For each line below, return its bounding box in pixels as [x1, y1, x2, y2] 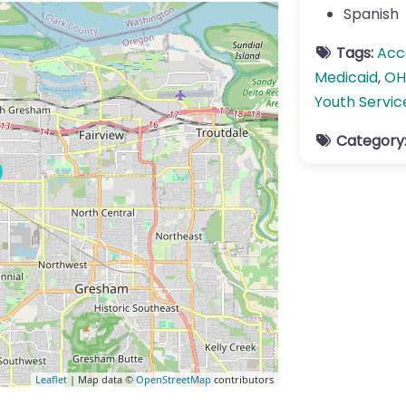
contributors [211, 372, 274, 386]
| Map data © [67, 372, 136, 386]
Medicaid [314, 67, 378, 88]
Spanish [343, 4, 399, 24]
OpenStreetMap [136, 372, 211, 386]
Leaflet [35, 372, 67, 386]
